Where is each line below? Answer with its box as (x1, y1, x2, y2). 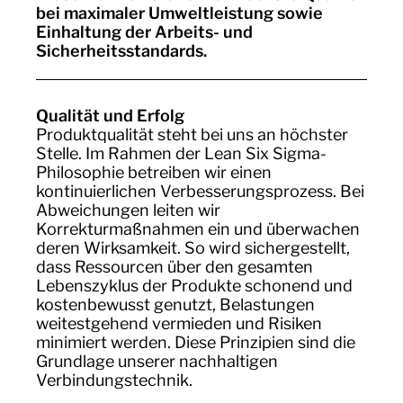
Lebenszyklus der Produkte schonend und (36, 276, 353, 295)
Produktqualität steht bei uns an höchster (36, 125, 348, 144)
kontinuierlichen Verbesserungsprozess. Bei (36, 182, 364, 201)
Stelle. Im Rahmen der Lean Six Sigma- (36, 144, 327, 163)
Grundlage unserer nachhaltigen (36, 352, 278, 371)
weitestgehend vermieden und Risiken (36, 314, 322, 333)
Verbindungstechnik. (36, 371, 193, 390)
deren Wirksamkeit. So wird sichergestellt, (36, 238, 350, 257)
